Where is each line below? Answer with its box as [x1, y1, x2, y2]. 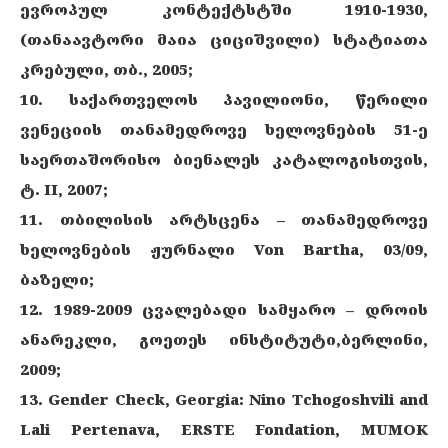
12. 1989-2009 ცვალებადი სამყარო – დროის [20, 299, 428, 319]
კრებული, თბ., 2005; [20, 59, 193, 79]
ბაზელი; [20, 269, 94, 289]
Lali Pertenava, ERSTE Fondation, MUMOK [20, 419, 428, 439]
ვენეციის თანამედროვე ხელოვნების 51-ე [20, 119, 428, 139]
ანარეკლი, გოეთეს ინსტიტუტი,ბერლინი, [20, 329, 428, 349]
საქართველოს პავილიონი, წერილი [68, 89, 429, 109]
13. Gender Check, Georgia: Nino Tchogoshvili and [20, 389, 428, 409]
